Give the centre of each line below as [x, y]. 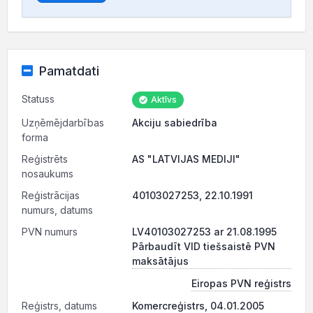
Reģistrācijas [51, 195]
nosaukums [48, 174]
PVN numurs [50, 232]
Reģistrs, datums [59, 306]
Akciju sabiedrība [175, 123]
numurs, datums [57, 210]
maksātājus [160, 261]
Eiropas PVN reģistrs [241, 283]
